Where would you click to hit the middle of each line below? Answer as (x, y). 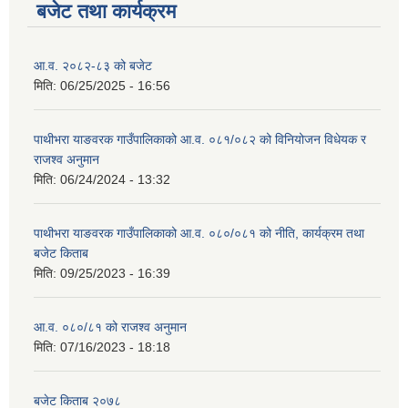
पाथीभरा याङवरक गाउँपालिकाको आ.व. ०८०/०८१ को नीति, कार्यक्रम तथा (199, 234)
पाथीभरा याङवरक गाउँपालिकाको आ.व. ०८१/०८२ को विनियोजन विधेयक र (200, 140)
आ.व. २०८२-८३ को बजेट (93, 66)
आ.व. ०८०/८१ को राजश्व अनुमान (110, 327)
